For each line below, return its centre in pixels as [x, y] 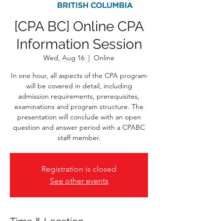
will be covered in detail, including [79, 86]
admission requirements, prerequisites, [79, 96]
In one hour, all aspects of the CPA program [79, 75]
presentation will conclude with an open [79, 117]
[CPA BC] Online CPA [79, 26]
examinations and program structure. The [79, 107]
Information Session [79, 44]
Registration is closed [79, 169]
